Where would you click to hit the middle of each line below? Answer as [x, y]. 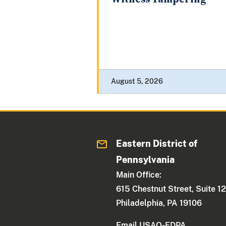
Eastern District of [157, 144]
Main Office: [139, 175]
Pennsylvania [146, 160]
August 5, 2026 [137, 81]
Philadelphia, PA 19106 [159, 203]
